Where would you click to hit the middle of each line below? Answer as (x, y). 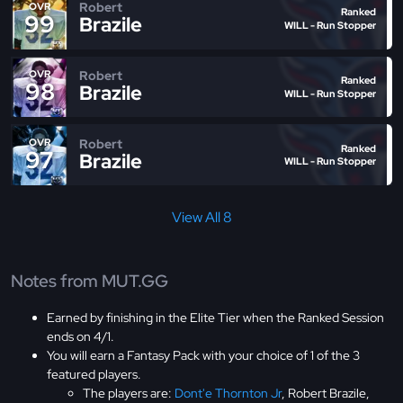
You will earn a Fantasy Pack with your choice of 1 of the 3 (203, 355)
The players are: (129, 393)
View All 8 (201, 218)
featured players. (94, 374)
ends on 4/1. (81, 336)
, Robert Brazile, (326, 393)
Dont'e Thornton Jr (228, 393)
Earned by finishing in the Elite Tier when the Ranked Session (215, 317)
